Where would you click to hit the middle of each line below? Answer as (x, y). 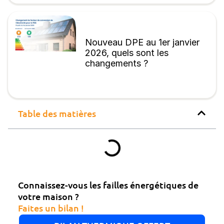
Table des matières (57, 113)
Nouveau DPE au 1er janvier (142, 42)
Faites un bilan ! (51, 207)
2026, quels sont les (127, 53)
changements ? (116, 63)
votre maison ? (48, 196)
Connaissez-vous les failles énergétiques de (108, 184)
